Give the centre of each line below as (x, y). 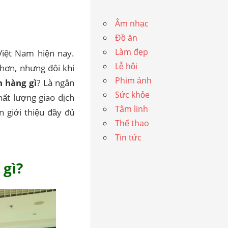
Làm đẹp (132, 52)
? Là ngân (56, 83)
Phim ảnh (134, 80)
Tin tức (129, 137)
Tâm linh (132, 109)
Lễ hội (126, 66)
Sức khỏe (133, 95)
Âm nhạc (132, 23)
